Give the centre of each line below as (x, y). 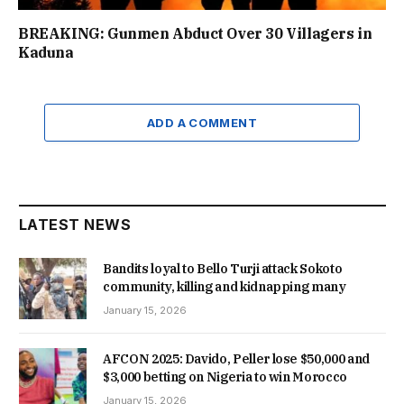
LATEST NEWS (75, 224)
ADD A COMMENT (202, 122)
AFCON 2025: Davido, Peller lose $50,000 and (236, 358)
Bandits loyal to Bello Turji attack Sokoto (223, 268)
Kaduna (46, 52)
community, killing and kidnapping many (225, 286)
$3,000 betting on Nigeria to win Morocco (225, 376)
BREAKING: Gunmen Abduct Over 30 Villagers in (195, 33)
